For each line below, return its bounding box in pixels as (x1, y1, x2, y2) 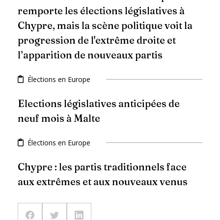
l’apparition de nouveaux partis (18, 48, 163, 61)
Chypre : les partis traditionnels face (18, 160, 187, 173)
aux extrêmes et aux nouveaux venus (18, 175, 188, 188)
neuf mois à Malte (18, 111, 100, 124)
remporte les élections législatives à (18, 4, 185, 17)
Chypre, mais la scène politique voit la (18, 19, 192, 31)
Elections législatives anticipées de (18, 97, 180, 110)
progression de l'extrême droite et (18, 33, 176, 46)
